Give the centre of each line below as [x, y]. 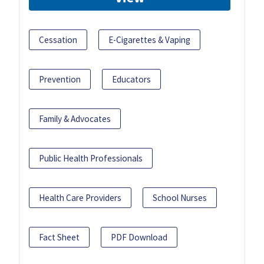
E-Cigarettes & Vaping [149, 40]
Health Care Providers [80, 198]
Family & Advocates [75, 119]
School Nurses [180, 198]
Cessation [58, 40]
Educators [131, 80]
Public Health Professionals [91, 159]
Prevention [60, 80]
